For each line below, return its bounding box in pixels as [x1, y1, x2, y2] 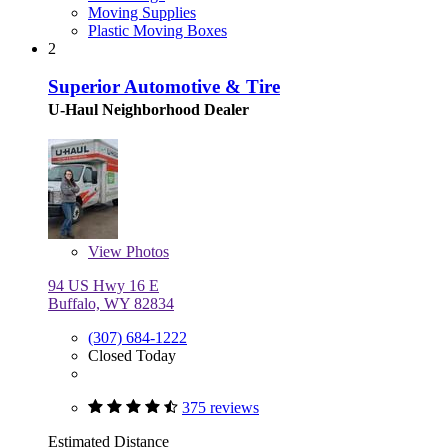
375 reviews [182, 399, 259, 417]
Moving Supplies [88, 3, 196, 21]
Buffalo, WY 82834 [48, 295, 174, 313]
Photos [122, 243, 169, 261]
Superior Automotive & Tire [48, 76, 280, 98]
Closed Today [88, 347, 176, 365]
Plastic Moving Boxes [88, 21, 227, 39]
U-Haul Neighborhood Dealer [48, 101, 249, 119]
